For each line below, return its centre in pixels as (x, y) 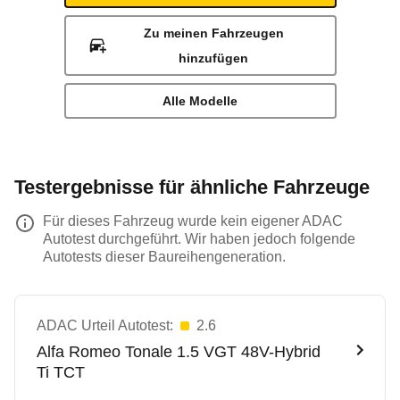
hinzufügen (214, 58)
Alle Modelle (200, 101)
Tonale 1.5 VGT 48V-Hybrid (223, 352)
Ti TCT (61, 372)
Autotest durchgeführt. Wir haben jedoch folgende (199, 239)
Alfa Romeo (79, 352)
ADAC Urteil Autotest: (105, 325)
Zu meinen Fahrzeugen (213, 33)
